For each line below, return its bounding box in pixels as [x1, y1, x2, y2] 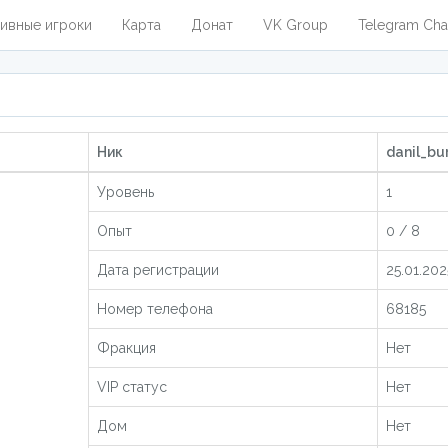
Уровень [96, 184, 154, 200]
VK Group [263, 17, 328, 33]
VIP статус [96, 379, 167, 395]
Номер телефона [96, 301, 213, 317]
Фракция [96, 340, 156, 356]
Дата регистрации [96, 262, 219, 278]
